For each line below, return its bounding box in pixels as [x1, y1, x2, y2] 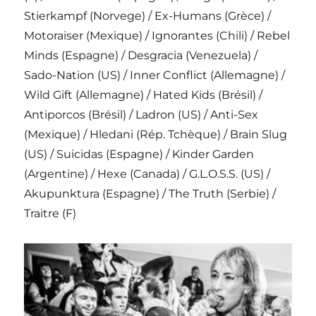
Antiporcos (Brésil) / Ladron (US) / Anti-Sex [24, 108, 259, 122]
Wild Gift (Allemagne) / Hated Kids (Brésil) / [24, 88, 263, 102]
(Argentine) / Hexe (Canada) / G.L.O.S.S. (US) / [24, 167, 271, 181]
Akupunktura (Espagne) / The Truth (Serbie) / [24, 187, 276, 201]
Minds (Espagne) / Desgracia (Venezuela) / [24, 49, 258, 63]
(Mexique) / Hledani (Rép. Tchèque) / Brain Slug [24, 128, 288, 142]
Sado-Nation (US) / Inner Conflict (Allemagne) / [24, 68, 286, 83]
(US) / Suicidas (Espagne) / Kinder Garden [24, 147, 255, 162]
